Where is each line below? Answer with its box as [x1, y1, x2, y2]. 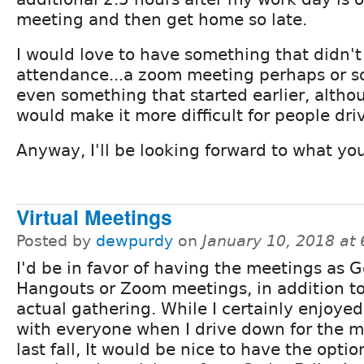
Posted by [16, 232, 96, 250]
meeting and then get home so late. [16, 10, 307, 30]
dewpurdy [96, 232, 173, 250]
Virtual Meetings [16, 202, 172, 232]
